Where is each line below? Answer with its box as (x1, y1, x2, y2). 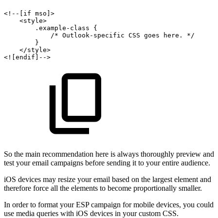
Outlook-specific (62, 31, 125, 39)
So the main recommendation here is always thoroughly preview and (4, 149, 214, 158)
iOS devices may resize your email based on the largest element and (4, 175, 211, 183)
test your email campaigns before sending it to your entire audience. (4, 158, 210, 167)
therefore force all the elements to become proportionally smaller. (4, 183, 202, 192)
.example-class (35, 24, 90, 32)
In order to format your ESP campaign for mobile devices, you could (4, 200, 214, 209)
